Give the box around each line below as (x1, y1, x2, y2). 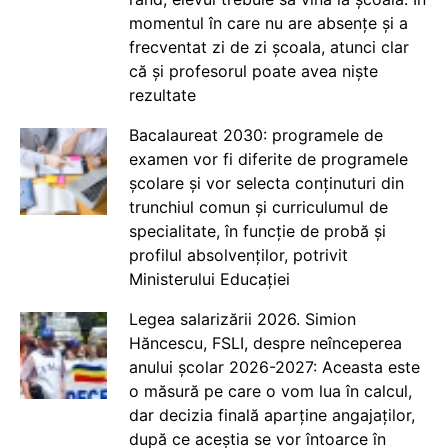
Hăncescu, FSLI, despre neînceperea (128, 333, 402, 354)
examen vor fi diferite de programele (128, 149, 408, 170)
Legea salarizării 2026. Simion (128, 309, 356, 330)
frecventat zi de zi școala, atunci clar (128, 37, 409, 58)
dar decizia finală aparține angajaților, (128, 405, 415, 426)
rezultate (128, 85, 196, 106)
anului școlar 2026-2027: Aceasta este (128, 357, 420, 378)
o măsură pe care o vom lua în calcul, (128, 381, 412, 402)
